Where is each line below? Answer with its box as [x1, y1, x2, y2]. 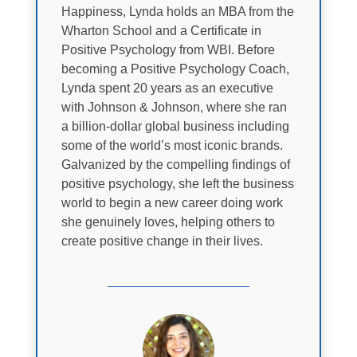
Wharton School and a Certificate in [61, 23, 261, 37]
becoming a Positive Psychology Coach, [61, 61, 289, 76]
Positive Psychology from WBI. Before [61, 42, 275, 57]
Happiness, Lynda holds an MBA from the [61, 4, 294, 18]
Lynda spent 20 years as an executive [61, 80, 273, 95]
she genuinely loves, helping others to [61, 214, 275, 229]
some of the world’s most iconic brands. [61, 138, 283, 152]
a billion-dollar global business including [61, 119, 289, 133]
